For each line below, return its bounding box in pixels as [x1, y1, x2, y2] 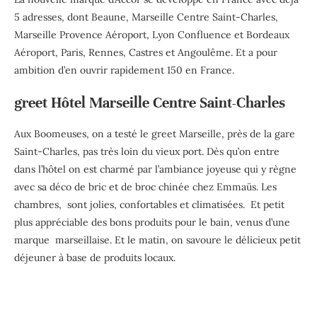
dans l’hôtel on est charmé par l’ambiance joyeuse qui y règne [14, 162, 296, 175]
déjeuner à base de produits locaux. [14, 250, 175, 264]
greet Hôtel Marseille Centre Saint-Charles [14, 93, 285, 112]
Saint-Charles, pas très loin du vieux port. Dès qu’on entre [14, 144, 279, 158]
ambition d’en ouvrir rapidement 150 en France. [14, 63, 234, 76]
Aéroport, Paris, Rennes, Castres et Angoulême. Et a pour [14, 45, 277, 59]
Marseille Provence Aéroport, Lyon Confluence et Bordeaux [14, 28, 289, 41]
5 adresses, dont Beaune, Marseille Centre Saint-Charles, [14, 10, 278, 23]
